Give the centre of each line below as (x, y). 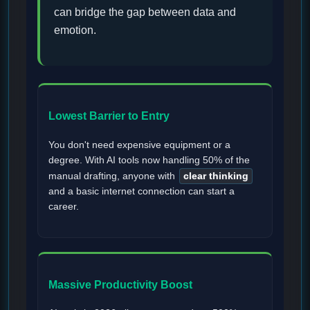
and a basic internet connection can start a (142, 191)
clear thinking (216, 176)
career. (64, 206)
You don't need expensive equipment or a (139, 145)
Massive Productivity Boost (120, 284)
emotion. (75, 30)
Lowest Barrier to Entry (109, 116)
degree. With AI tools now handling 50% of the (149, 160)
